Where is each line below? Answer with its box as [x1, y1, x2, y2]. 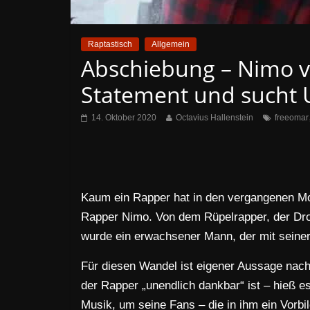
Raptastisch [88, 39, 132, 49]
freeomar [275, 113, 309, 122]
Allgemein [152, 39, 190, 49]
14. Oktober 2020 [91, 113, 156, 122]
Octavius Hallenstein [176, 113, 253, 122]
